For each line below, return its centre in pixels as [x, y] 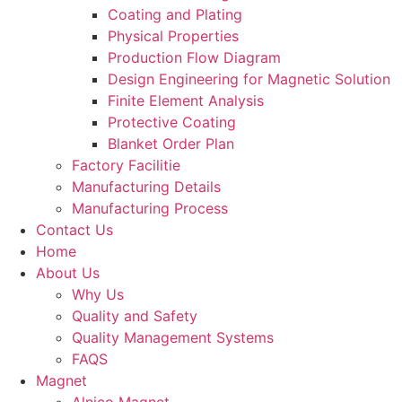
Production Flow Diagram [194, 57]
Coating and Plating [175, 14]
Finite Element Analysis [186, 100]
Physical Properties [173, 36]
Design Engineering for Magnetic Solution [249, 79]
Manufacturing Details [146, 187]
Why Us [98, 294]
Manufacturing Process [150, 208]
